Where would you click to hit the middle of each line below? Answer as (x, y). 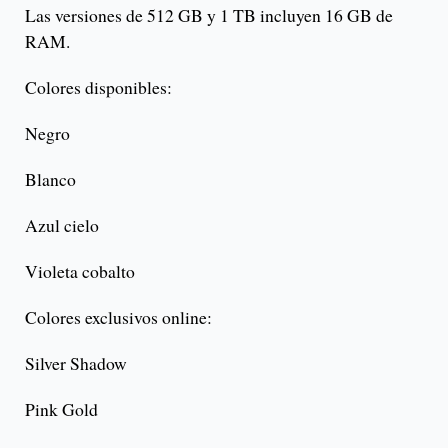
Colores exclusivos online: (118, 317)
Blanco (50, 179)
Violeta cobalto (80, 271)
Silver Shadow (76, 363)
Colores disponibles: (98, 87)
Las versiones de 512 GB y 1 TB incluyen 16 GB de (209, 15)
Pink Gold (61, 409)
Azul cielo (62, 225)
